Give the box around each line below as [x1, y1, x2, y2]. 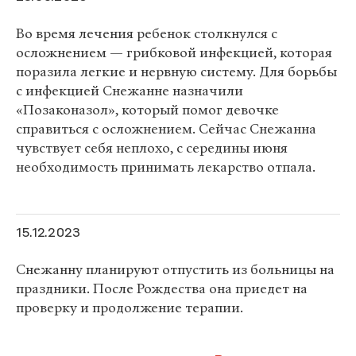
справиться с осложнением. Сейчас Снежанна [16, 120, 316, 138]
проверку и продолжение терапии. [16, 299, 243, 317]
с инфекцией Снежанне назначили [16, 82, 243, 100]
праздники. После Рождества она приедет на [16, 280, 308, 298]
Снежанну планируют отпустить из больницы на [16, 261, 335, 279]
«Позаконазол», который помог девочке [16, 101, 279, 119]
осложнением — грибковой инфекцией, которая [16, 44, 332, 62]
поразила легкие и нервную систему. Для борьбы [16, 63, 337, 81]
